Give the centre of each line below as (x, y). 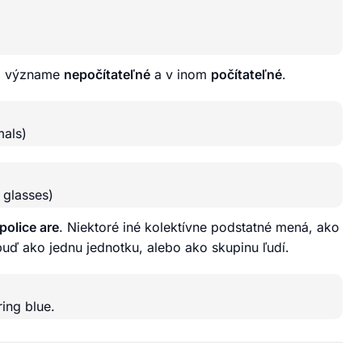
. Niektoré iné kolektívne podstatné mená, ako (199, 227)
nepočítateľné (107, 74)
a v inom (181, 74)
